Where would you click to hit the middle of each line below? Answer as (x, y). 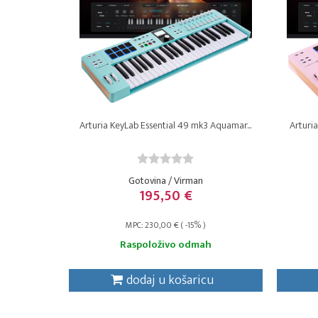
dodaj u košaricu (170, 280)
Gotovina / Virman (165, 181)
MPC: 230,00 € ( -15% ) (165, 225)
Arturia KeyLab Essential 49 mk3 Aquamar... (166, 125)
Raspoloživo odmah (165, 245)
